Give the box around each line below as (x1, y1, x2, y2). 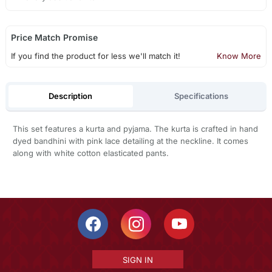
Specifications (174, 90, 229, 101)
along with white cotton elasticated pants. (12, 148, 169, 158)
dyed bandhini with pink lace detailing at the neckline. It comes (12, 136, 248, 146)
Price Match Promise (10, 32, 98, 43)
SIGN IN (122, 255, 153, 265)
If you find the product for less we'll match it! (10, 51, 180, 61)
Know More (217, 51, 262, 61)
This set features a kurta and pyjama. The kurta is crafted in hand (12, 124, 258, 134)
